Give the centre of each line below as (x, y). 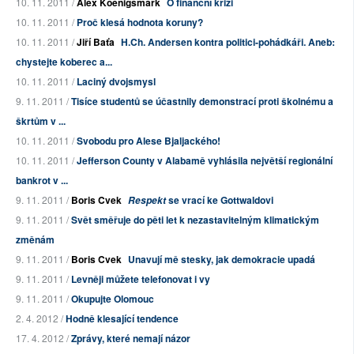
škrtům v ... (41, 121)
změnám (35, 240)
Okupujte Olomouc (113, 299)
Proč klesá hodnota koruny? (140, 23)
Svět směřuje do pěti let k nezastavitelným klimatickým (195, 220)
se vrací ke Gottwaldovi (220, 200)
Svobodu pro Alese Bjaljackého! (149, 141)
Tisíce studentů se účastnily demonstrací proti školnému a (202, 102)
